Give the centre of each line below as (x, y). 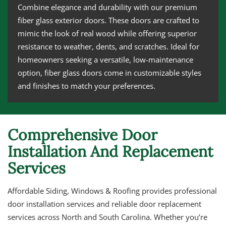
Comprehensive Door (82, 135)
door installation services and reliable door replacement (104, 204)
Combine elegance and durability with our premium (107, 7)
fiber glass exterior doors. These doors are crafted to (108, 20)
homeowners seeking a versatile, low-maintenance (105, 60)
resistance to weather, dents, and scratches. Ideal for (108, 47)
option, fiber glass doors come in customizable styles (109, 73)
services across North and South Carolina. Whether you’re (107, 217)
